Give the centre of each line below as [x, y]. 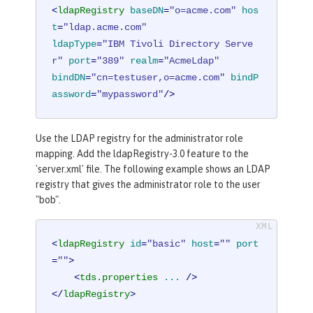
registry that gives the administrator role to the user [148, 184]
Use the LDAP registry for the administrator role [139, 138]
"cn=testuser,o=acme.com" [158, 77]
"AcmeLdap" [192, 60]
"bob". [48, 199]
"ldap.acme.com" [105, 27]
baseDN [147, 10]
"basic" [167, 244]
